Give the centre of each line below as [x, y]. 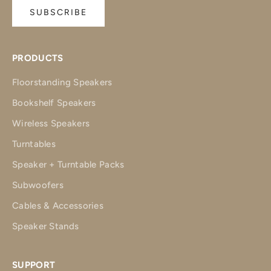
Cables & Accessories [58, 205]
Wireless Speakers [51, 123]
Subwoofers [38, 185]
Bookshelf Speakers [54, 103]
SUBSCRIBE [58, 13]
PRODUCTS [38, 58]
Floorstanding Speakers [62, 82]
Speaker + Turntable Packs [68, 164]
